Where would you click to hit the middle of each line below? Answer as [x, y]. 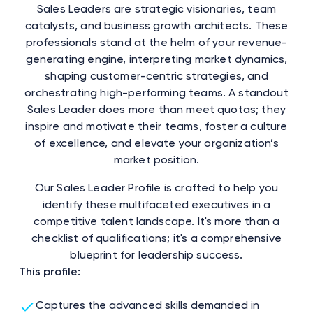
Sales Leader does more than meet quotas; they [156, 109]
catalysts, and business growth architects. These [156, 25]
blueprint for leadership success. [156, 254]
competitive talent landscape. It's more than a [156, 221]
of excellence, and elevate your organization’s [156, 143]
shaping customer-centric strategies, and [156, 75]
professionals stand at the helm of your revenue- [156, 42]
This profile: [49, 271]
